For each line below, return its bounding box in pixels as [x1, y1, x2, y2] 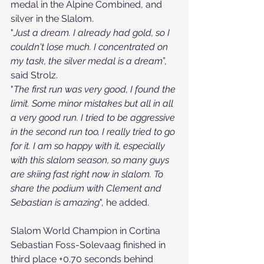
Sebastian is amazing [11, 197, 100, 208]
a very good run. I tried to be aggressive [11, 112, 177, 123]
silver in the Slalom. [11, 13, 94, 24]
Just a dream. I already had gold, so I [14, 27, 172, 38]
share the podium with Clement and [11, 183, 164, 194]
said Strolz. [11, 70, 58, 81]
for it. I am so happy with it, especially [11, 140, 167, 151]
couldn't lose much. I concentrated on [11, 41, 170, 52]
